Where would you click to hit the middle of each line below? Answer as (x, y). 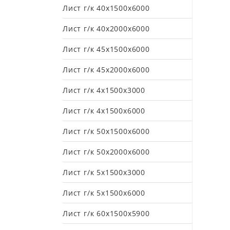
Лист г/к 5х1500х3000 (104, 172)
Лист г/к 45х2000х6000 (106, 70)
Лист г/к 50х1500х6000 (106, 131)
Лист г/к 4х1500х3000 (104, 90)
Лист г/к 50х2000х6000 (106, 152)
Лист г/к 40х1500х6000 (106, 8)
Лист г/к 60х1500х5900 (106, 213)
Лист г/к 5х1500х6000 (104, 193)
